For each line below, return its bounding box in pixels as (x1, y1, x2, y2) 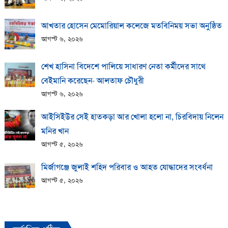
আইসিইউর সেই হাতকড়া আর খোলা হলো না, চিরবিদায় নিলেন (41, 111, 223, 122)
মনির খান (41, 125, 69, 136)
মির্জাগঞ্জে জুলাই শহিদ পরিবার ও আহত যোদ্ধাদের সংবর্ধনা (41, 161, 213, 173)
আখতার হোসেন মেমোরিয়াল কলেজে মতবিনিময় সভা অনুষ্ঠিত (41, 20, 222, 31)
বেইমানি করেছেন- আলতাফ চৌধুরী (41, 75, 144, 86)
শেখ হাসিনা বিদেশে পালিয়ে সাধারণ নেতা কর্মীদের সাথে (41, 61, 206, 72)
